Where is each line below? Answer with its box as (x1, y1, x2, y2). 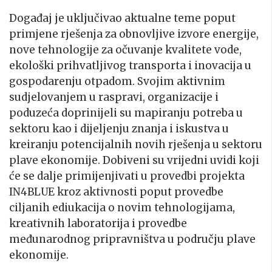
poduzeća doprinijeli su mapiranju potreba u (9, 106, 243, 120)
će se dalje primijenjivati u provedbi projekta (9, 169, 245, 183)
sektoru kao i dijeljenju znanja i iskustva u (9, 121, 229, 135)
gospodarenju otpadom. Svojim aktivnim (9, 74, 225, 88)
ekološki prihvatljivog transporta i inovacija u (9, 58, 251, 72)
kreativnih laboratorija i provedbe (9, 216, 187, 230)
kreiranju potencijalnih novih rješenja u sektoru (9, 137, 262, 151)
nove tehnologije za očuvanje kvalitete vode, (9, 42, 242, 56)
